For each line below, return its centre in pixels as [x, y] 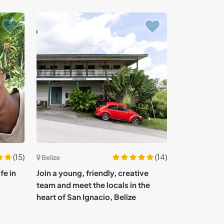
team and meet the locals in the [93, 185]
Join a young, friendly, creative [92, 173]
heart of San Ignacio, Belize [86, 197]
